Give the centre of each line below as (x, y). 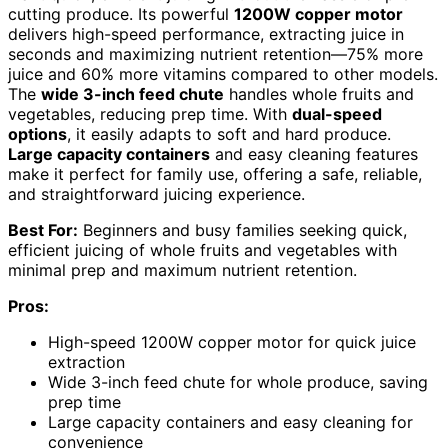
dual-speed (337, 114)
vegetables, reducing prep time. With (150, 114)
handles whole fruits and (319, 94)
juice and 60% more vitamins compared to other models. (223, 74)
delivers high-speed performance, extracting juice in (206, 34)
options (37, 134)
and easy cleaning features (314, 154)
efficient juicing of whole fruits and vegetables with (202, 250)
